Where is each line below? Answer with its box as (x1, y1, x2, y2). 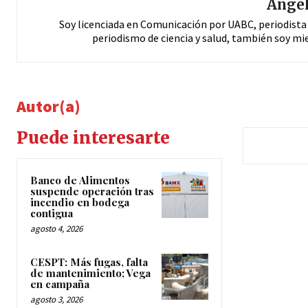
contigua (30, 206, 73, 220)
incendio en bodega (30, 195, 129, 209)
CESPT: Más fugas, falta (30, 254, 148, 269)
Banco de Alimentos (30, 173, 130, 187)
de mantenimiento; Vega (30, 265, 151, 280)
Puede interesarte (16, 126, 170, 148)
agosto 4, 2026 (30, 222, 82, 234)
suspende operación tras (30, 184, 154, 198)
